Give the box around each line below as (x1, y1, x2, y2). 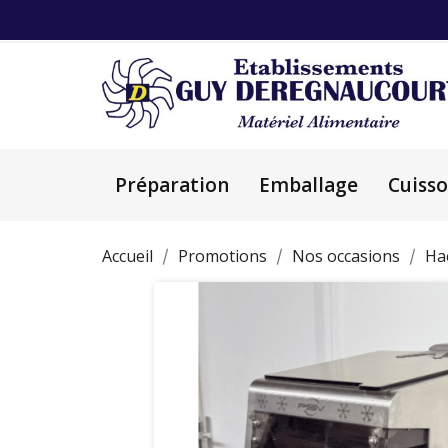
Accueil (102, 244, 153, 267)
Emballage (259, 171, 358, 198)
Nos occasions (292, 244, 400, 267)
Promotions (178, 244, 267, 267)
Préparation (115, 171, 229, 198)
